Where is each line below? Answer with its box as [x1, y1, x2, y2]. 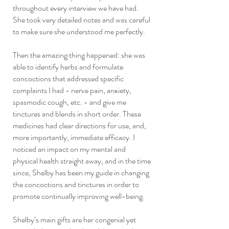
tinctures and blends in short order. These [13, 108, 141, 120]
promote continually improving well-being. [13, 190, 145, 202]
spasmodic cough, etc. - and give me [13, 96, 126, 108]
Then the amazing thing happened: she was [13, 49, 145, 61]
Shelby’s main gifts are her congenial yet [13, 214, 136, 225]
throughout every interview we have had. [13, 2, 139, 14]
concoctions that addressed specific [13, 73, 124, 84]
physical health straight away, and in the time [13, 155, 151, 167]
